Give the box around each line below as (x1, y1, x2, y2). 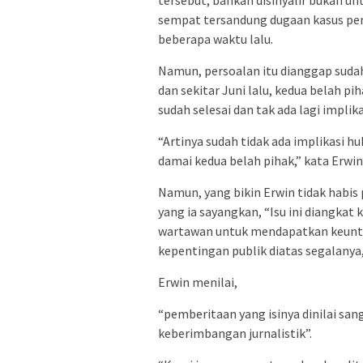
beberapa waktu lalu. (158, 30, 273, 47)
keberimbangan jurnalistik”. (158, 324, 312, 341)
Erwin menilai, (158, 273, 237, 290)
